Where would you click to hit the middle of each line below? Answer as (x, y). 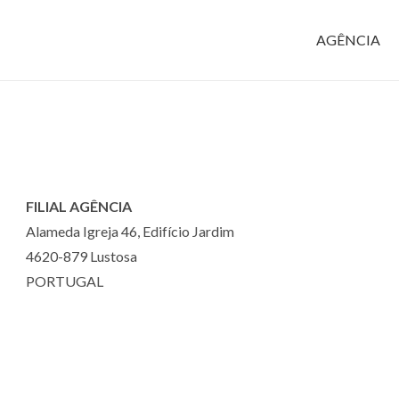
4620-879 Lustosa (82, 256)
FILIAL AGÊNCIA (79, 206)
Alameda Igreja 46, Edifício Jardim (130, 231)
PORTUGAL (65, 281)
